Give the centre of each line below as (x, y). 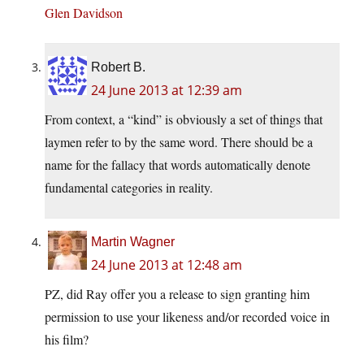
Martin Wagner (133, 242)
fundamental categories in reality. (129, 188)
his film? (67, 340)
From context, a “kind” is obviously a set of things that (184, 119)
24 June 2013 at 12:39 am (167, 91)
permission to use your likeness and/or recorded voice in (187, 317)
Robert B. (118, 67)
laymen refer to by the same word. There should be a (179, 142)
